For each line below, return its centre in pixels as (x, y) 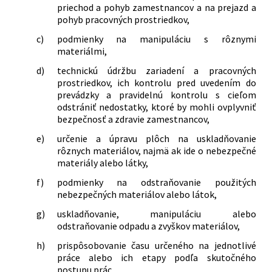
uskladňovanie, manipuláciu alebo (156, 213)
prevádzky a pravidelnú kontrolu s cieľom (156, 94)
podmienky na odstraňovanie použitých (156, 182)
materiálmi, (82, 51)
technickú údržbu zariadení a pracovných (156, 70)
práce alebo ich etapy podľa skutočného (156, 257)
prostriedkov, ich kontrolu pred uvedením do (156, 82)
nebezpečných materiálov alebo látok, (137, 194)
